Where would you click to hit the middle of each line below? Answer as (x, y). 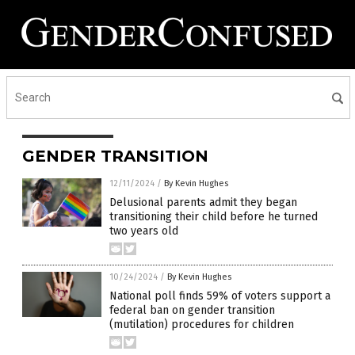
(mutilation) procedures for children (202, 325)
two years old (144, 231)
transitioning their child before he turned (214, 217)
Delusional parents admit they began (203, 203)
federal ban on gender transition (192, 311)
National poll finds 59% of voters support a (220, 296)
